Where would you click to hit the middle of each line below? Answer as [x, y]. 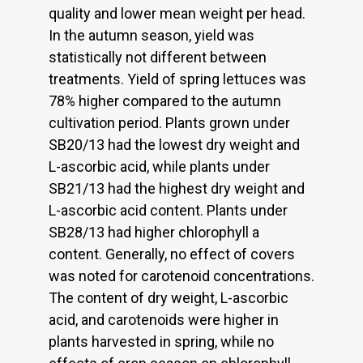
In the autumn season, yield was [152, 35]
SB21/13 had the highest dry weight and [177, 188]
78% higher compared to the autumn [165, 100]
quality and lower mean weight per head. [177, 13]
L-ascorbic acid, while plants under [159, 166]
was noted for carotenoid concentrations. [181, 275]
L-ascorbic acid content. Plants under [168, 210]
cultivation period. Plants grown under [169, 122]
